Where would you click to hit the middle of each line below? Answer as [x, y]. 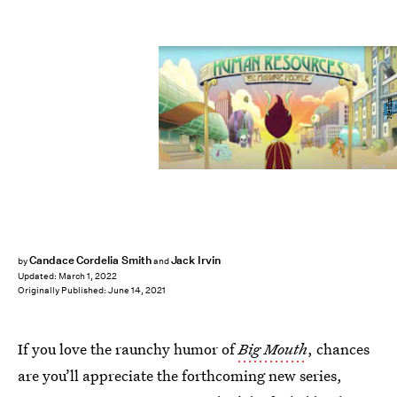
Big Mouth [273, 349]
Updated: [38, 276]
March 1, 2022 [88, 276]
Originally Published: [63, 291]
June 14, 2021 [137, 291]
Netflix [389, 108]
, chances [339, 349]
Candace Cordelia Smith [90, 260]
